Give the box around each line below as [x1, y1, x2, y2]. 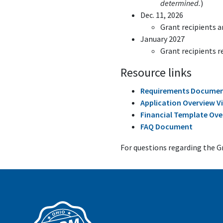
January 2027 [140, 34, 188, 44]
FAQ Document [140, 121, 193, 131]
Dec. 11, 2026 [140, 10, 186, 20]
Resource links [120, 65, 192, 80]
